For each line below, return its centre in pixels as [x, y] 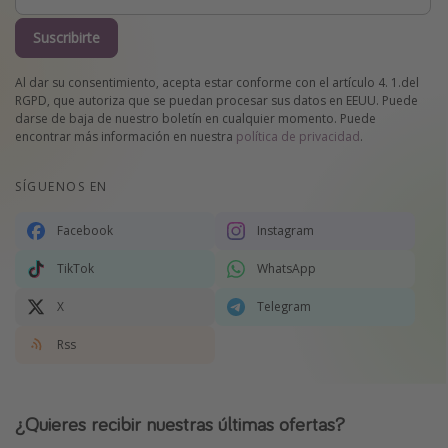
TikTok [75, 268]
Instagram [285, 230]
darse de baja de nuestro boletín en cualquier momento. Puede [195, 118]
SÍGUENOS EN [61, 186]
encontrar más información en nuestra [125, 136]
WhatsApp [286, 268]
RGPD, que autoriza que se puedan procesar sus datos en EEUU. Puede [216, 100]
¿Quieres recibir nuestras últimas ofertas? [180, 423]
